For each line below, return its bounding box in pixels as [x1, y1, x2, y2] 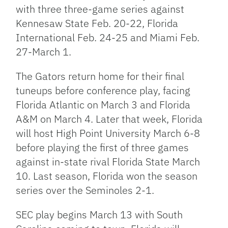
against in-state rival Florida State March [16, 155, 201, 169]
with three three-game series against [16, 2, 185, 16]
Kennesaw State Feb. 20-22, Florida [16, 16, 179, 31]
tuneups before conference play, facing [16, 83, 191, 98]
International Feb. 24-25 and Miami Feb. [16, 31, 200, 45]
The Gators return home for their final [16, 69, 185, 83]
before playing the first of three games [16, 140, 189, 155]
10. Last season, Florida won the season [16, 169, 198, 183]
